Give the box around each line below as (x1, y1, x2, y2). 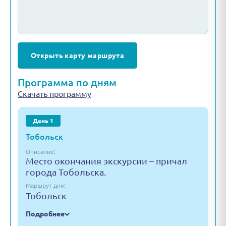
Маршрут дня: (26, 182, 66, 189)
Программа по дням (18, 77, 117, 88)
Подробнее (26, 210, 65, 218)
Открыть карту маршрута (31, 51, 125, 60)
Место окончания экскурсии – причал (26, 156, 187, 166)
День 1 (33, 118, 53, 124)
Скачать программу (18, 89, 91, 98)
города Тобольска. (26, 167, 106, 177)
